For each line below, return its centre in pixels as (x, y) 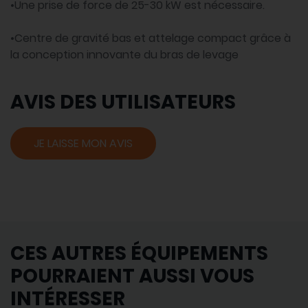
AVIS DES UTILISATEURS (123, 102)
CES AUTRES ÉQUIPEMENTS (139, 254)
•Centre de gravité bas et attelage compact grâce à (151, 38)
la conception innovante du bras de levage (124, 55)
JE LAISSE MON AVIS (83, 144)
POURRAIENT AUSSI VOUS (132, 276)
